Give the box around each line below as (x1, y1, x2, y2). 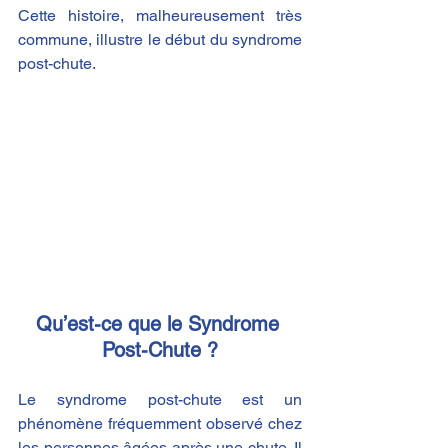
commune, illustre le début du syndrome (18, 29, 302, 49)
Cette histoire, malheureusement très (18, 5, 302, 25)
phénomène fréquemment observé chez (18, 413, 302, 433)
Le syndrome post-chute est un (18, 389, 302, 409)
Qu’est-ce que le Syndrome (35, 311, 285, 336)
